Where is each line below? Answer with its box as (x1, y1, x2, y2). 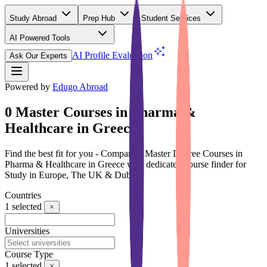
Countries (5, 190, 41, 200)
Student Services (141, 14, 203, 23)
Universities (5, 225, 49, 236)
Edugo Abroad (52, 82, 108, 92)
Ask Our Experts (10, 51, 67, 60)
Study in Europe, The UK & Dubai (5, 169, 138, 180)
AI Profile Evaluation (72, 50, 153, 60)
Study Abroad (10, 14, 59, 23)
